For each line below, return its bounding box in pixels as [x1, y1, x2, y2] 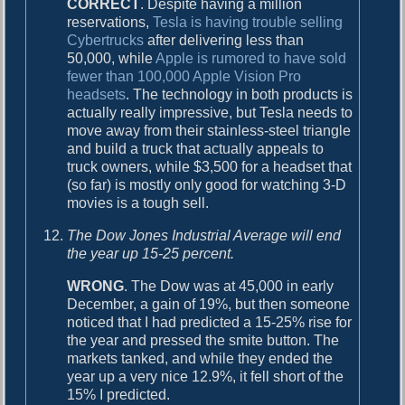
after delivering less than [144, 32, 305, 48]
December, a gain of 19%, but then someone [67, 296, 351, 312]
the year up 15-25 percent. [67, 245, 235, 261]
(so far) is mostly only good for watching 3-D [67, 176, 347, 193]
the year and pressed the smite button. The [67, 332, 340, 348]
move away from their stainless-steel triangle [67, 122, 352, 138]
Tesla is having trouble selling [153, 14, 344, 30]
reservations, [67, 14, 154, 30]
